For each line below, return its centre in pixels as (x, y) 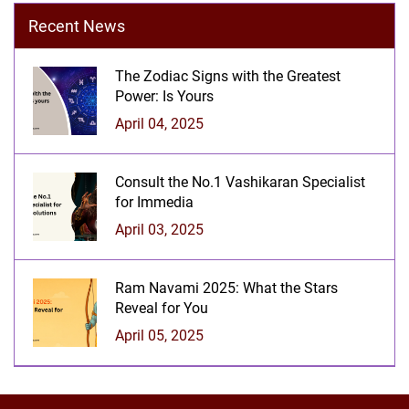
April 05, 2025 (159, 335)
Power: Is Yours (164, 96)
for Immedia (154, 202)
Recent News (77, 26)
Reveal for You (162, 308)
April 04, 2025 (159, 123)
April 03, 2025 (159, 229)
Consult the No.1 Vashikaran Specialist (240, 182)
